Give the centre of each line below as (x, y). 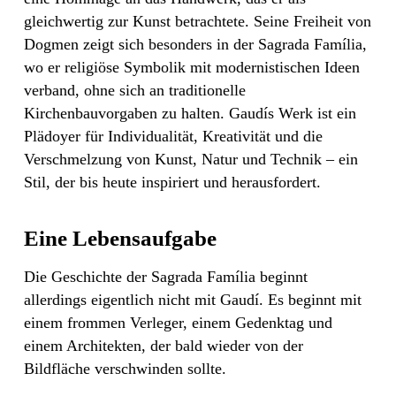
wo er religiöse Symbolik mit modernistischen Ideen (192, 67)
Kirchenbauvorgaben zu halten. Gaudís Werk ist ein (190, 113)
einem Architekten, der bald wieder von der (164, 345)
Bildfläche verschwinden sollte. (125, 368)
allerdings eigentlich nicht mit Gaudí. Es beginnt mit (193, 299)
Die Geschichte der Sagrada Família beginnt (166, 276)
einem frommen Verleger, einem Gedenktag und (178, 322)
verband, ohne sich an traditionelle (135, 90)
